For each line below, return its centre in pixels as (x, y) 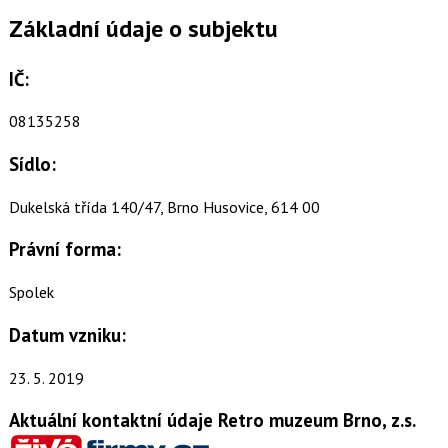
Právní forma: (64, 249)
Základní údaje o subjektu (143, 28)
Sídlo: (32, 164)
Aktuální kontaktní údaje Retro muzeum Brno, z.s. (211, 420)
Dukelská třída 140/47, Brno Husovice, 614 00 (164, 206)
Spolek (31, 292)
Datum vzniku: (67, 334)
